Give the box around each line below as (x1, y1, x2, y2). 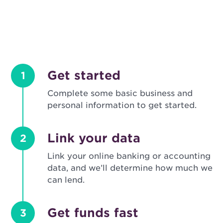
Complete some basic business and (47, 89, 193, 99)
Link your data (47, 131, 141, 146)
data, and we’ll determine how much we (47, 163, 213, 173)
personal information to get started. (47, 101, 197, 111)
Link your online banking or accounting (47, 151, 211, 161)
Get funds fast (47, 206, 139, 221)
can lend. (47, 175, 85, 185)
